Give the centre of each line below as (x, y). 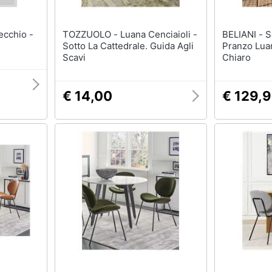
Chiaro (236, 57)
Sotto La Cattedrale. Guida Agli (128, 46)
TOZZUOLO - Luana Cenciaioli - (91, 34)
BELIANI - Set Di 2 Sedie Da (244, 34)
